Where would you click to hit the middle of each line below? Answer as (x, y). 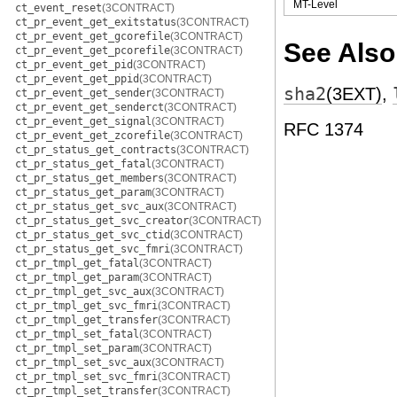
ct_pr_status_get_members (90, 178)
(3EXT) (354, 94)
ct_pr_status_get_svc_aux (90, 206)
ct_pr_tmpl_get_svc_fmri (86, 306)
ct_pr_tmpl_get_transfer (86, 320)
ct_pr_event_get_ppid (77, 79)
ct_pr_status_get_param (83, 192)
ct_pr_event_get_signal (83, 121)
